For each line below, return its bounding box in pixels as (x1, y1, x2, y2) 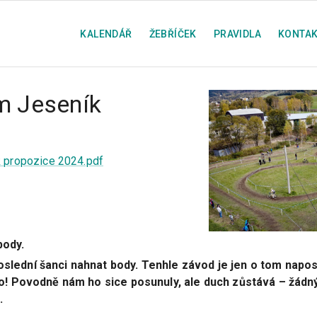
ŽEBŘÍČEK (149, 28, 197, 40)
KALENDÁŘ (80, 28, 132, 40)
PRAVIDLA (213, 28, 261, 40)
